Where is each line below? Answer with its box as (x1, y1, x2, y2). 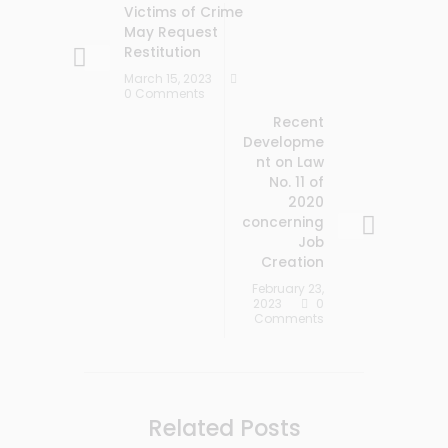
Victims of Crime (124, 3, 243, 22)
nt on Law (256, 153, 324, 172)
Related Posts (147, 412, 301, 444)
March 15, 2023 (124, 70, 212, 87)
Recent (273, 113, 324, 132)
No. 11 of (269, 173, 324, 192)
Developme (243, 133, 324, 152)
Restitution (124, 43, 201, 62)
